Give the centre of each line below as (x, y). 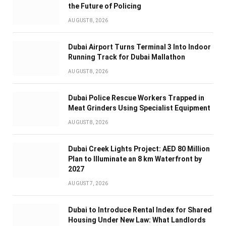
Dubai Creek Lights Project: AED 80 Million (139, 149)
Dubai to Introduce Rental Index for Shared (140, 210)
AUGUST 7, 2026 (88, 183)
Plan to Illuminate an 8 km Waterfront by (135, 159)
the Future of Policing (105, 6)
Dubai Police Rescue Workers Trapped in (136, 98)
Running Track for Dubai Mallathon (127, 57)
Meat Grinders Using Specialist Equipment (139, 108)
